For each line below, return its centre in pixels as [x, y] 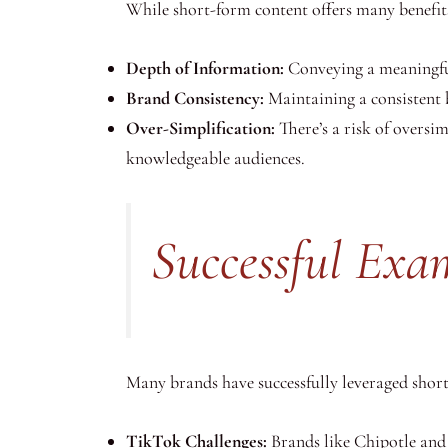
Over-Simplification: [200, 127]
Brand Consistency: [195, 97]
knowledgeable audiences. [215, 157]
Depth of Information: [205, 67]
